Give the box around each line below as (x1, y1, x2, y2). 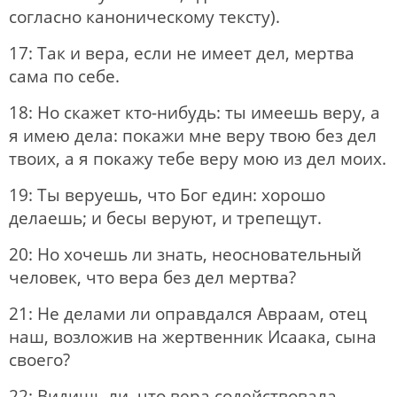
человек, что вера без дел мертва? (9, 265, 296, 289)
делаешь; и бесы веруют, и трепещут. (9, 206, 322, 230)
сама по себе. (9, 64, 120, 88)
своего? (9, 347, 70, 371)
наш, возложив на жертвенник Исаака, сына (9, 324, 377, 348)
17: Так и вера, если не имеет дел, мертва (9, 41, 354, 65)
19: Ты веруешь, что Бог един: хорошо (9, 183, 325, 206)
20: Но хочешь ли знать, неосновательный (9, 242, 362, 266)
